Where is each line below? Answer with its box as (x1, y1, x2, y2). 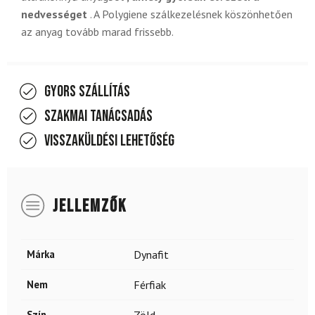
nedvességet (21, 7, 87, 22)
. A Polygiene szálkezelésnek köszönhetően (87, 7, 292, 22)
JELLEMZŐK (53, 195, 127, 218)
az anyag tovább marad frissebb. (21, 25, 174, 39)
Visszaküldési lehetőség (44, 131, 174, 151)
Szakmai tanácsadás (44, 107, 153, 127)
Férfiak (134, 278, 166, 292)
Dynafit (134, 247, 169, 262)
